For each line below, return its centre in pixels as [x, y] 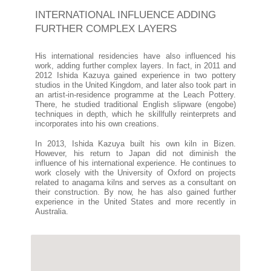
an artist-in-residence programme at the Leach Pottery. [135, 95]
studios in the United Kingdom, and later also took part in [135, 86]
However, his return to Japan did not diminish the [135, 153]
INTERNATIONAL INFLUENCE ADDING [126, 15]
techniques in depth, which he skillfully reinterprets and [135, 115]
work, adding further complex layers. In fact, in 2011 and [135, 66]
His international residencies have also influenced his [135, 57]
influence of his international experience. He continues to [135, 163]
